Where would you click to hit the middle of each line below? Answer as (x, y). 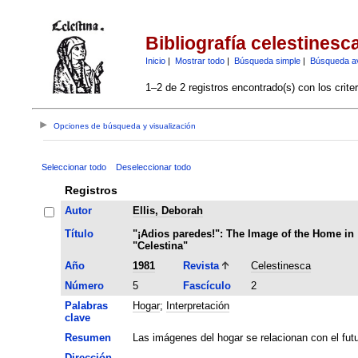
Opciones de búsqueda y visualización (125, 126)
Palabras (86, 305)
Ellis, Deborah (167, 210)
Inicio (155, 60)
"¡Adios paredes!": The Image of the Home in (243, 233)
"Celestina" (160, 245)
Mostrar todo (199, 60)
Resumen (88, 337)
